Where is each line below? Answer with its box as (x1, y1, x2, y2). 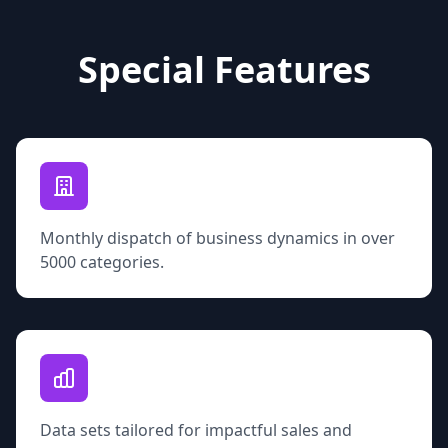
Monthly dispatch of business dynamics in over (40, 227, 395, 249)
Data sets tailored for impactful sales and (40, 419, 352, 441)
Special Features (77, 45, 371, 94)
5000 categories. (40, 251, 164, 273)
